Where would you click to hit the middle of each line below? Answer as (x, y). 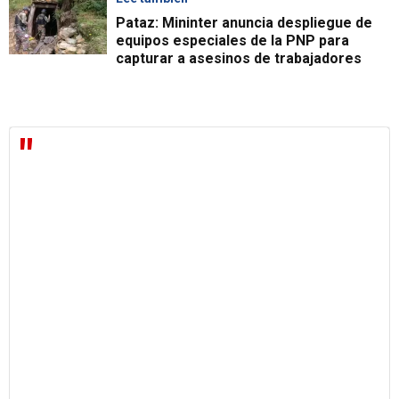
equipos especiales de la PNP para (232, 41)
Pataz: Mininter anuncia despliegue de (244, 23)
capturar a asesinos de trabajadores (239, 59)
